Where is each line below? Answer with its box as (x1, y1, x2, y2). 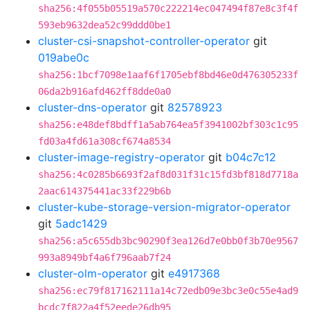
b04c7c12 (226, 150, 276, 164)
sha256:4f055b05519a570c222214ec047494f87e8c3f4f (38, 3, 298, 14)
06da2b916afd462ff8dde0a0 (38, 86, 171, 97)
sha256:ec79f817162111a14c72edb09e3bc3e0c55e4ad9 (38, 285, 298, 296)
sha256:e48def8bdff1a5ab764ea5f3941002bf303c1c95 (38, 119, 298, 130)
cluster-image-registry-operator (38, 150, 205, 164)
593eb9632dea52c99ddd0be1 (38, 19, 171, 30)
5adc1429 (55, 217, 107, 230)
